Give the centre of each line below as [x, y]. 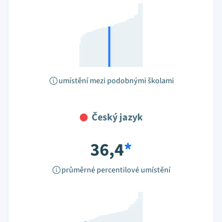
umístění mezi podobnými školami [116, 81]
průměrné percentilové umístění [116, 170]
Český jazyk [117, 117]
